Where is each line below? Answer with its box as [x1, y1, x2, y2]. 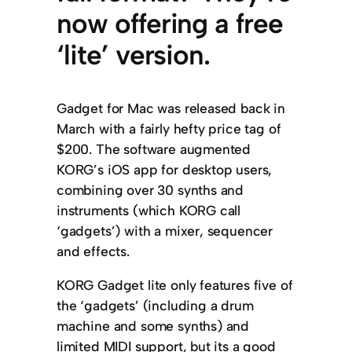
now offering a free [57, 6, 283, 40]
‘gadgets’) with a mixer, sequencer [57, 222, 273, 239]
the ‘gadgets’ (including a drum [57, 297, 254, 314]
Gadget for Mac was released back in [57, 99, 285, 116]
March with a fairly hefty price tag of [57, 119, 281, 137]
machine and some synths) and [57, 317, 250, 335]
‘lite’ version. [57, 38, 211, 71]
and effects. [57, 242, 130, 259]
